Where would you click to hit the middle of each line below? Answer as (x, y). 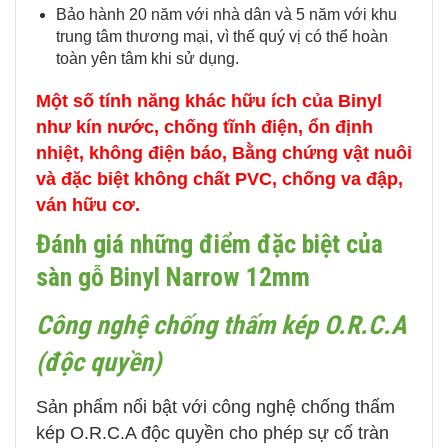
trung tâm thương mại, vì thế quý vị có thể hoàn (222, 37)
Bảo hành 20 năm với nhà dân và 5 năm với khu (226, 15)
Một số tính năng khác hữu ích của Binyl (209, 101)
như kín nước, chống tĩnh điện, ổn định (204, 127)
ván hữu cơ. (88, 205)
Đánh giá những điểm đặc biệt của (209, 244)
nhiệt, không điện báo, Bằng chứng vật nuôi (224, 153)
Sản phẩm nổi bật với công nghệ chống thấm (215, 407)
